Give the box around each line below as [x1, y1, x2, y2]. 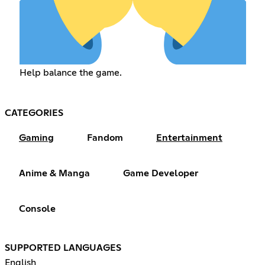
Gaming [19, 133, 54, 143]
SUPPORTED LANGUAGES [5, 243, 121, 253]
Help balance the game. [19, 68, 122, 78]
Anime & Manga [19, 169, 90, 179]
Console [19, 204, 56, 214]
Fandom [87, 133, 123, 143]
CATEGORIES [5, 108, 63, 118]
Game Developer [123, 169, 198, 179]
